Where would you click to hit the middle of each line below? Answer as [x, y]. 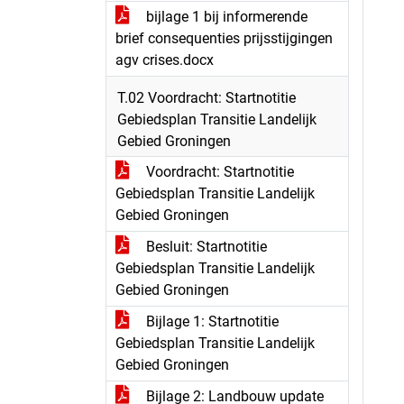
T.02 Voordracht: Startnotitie [207, 98]
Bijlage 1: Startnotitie [211, 321]
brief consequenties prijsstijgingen [224, 38]
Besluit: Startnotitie [205, 247]
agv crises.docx [165, 60]
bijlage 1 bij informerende [225, 17]
